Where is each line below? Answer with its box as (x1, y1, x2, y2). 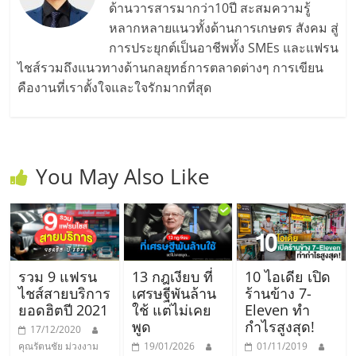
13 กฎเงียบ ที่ (131, 266, 213, 286)
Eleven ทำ (244, 300, 310, 319)
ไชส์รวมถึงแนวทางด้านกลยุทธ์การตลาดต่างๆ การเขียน (17, 59, 323, 77)
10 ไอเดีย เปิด (244, 266, 331, 286)
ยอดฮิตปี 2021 (18, 300, 109, 319)
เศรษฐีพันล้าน (131, 283, 216, 303)
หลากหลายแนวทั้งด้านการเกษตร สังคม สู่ (108, 19, 339, 37)
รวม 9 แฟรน (18, 266, 98, 286)
